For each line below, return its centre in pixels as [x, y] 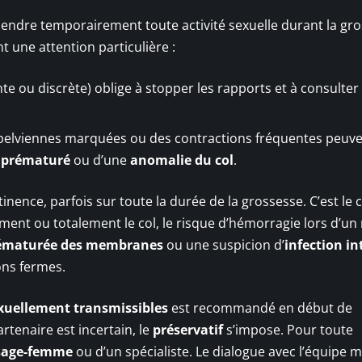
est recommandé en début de [260, 307]
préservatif [188, 329]
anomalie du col [182, 160]
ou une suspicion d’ [224, 244]
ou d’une [100, 160]
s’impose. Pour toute [288, 329]
